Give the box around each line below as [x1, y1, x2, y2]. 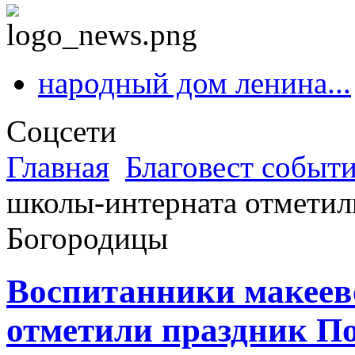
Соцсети [6, 113, 116, 148]
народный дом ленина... [38, 65, 351, 100]
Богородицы [6, 220, 168, 255]
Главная [6, 149, 109, 184]
